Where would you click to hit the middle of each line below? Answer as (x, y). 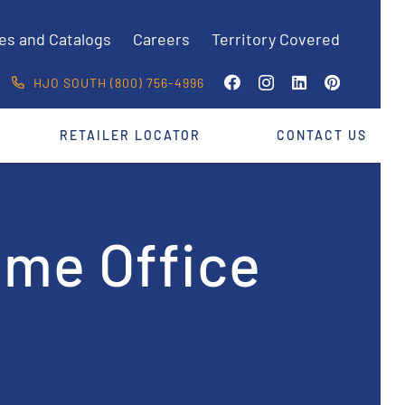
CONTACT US (321, 135)
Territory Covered (276, 39)
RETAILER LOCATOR (131, 135)
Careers (161, 39)
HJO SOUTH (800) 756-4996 (118, 82)
